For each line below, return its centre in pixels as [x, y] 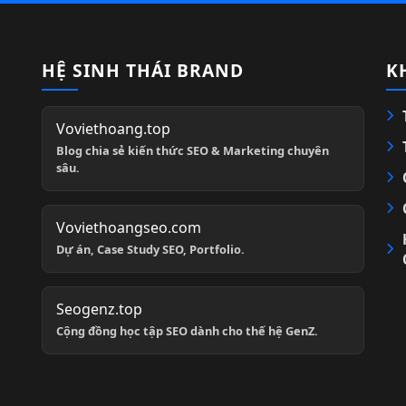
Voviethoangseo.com [129, 227]
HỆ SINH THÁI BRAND [143, 70]
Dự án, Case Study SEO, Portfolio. [150, 249]
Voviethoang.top [113, 128]
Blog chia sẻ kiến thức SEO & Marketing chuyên [193, 150]
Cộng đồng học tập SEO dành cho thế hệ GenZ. [187, 330]
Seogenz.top [99, 309]
